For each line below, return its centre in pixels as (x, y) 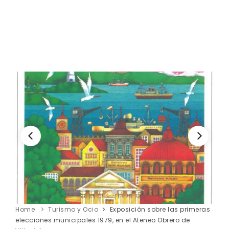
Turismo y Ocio (73, 209)
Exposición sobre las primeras (160, 209)
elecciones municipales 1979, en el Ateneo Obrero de (103, 220)
